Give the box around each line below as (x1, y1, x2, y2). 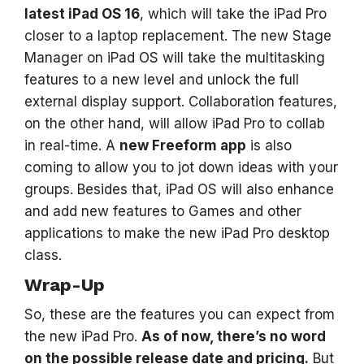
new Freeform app (119, 136, 246, 154)
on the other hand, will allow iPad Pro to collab (24, 115, 325, 132)
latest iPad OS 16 (24, 5, 140, 22)
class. (24, 246, 66, 263)
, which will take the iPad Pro (140, 5, 327, 22)
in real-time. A (24, 136, 119, 154)
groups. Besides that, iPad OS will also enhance (24, 180, 334, 197)
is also (246, 136, 292, 154)
